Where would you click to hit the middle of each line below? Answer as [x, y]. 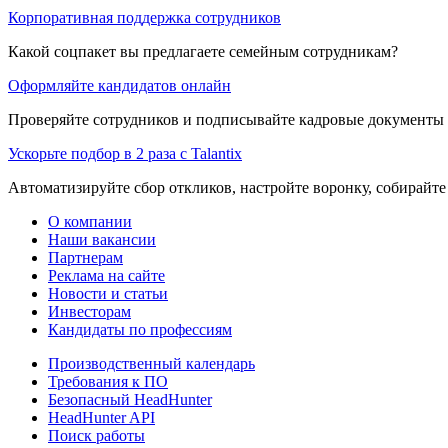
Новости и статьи [108, 293]
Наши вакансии [102, 239]
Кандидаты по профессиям [140, 329]
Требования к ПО [108, 381]
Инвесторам [89, 311]
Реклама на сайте [106, 275]
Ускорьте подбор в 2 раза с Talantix [125, 153]
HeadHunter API [101, 417]
